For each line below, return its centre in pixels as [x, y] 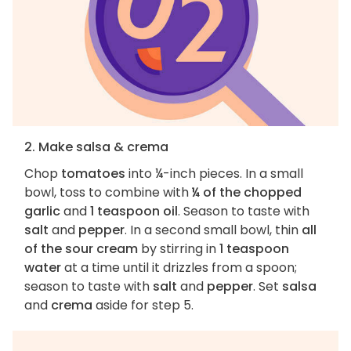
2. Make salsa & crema [96, 147]
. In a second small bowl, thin [213, 230]
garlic [42, 212]
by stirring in [179, 249]
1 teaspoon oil [134, 212]
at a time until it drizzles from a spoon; [179, 268]
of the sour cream [81, 249]
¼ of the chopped [247, 193]
